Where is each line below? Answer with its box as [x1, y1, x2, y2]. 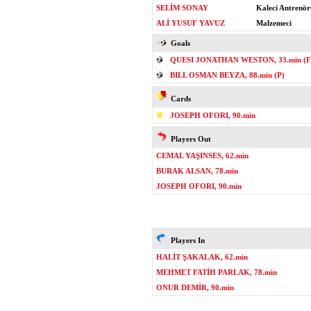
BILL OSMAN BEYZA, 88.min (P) [170, 71, 285, 79]
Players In [167, 236, 205, 244]
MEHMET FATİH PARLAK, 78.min [156, 268, 277, 276]
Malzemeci [256, 19, 292, 27]
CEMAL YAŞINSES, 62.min [156, 151, 249, 160]
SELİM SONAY [156, 3, 208, 12]
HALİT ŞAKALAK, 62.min [156, 253, 248, 261]
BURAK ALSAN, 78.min [156, 167, 238, 175]
